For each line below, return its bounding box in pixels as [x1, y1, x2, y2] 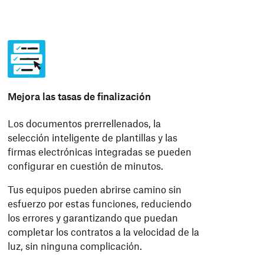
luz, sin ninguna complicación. [7, 242, 142, 252]
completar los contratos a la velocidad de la [7, 228, 199, 237]
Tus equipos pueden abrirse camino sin [7, 186, 181, 195]
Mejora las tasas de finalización [7, 93, 151, 102]
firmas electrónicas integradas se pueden [7, 148, 192, 157]
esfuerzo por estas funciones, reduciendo [7, 200, 192, 209]
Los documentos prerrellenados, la [7, 120, 161, 129]
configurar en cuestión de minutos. [7, 162, 163, 171]
